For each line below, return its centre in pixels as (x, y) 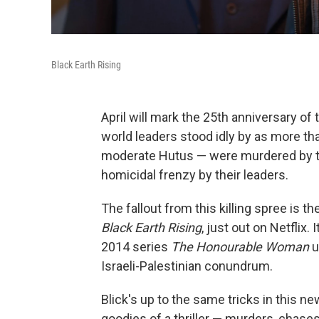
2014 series (136, 247)
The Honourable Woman (240, 247)
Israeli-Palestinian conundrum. (187, 266)
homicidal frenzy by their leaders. (195, 175)
